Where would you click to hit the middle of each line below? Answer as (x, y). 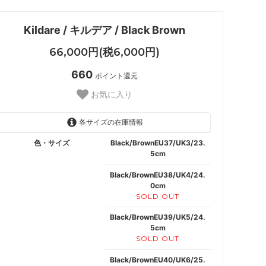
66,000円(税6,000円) (104, 52)
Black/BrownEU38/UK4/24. (158, 175)
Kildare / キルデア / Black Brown (104, 30)
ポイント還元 (116, 75)
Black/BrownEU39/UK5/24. (158, 217)
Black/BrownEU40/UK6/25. (158, 260)
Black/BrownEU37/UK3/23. (158, 142)
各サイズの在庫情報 (110, 122)
